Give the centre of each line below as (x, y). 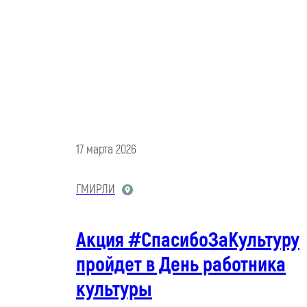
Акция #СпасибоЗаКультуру (188, 241)
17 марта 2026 (106, 150)
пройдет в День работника (181, 265)
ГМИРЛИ (96, 190)
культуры (114, 290)
